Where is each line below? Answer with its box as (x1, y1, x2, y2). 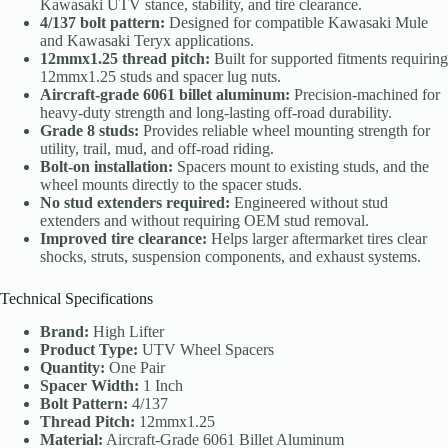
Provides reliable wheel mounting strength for (139, 122, 430, 140)
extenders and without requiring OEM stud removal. (40, 212, 369, 230)
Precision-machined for (290, 86, 440, 104)
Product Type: (40, 341, 138, 359)
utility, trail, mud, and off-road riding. (40, 140, 274, 158)
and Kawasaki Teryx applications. (40, 32, 254, 50)
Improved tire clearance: (40, 230, 207, 248)
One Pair (105, 359, 165, 377)
